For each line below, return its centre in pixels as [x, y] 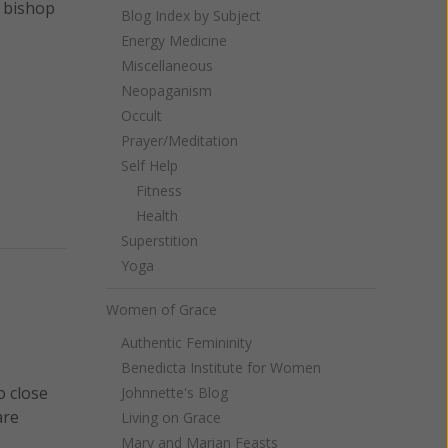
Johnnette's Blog [174, 392]
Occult [141, 115]
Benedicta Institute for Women [221, 367]
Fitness [159, 190]
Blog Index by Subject [191, 15]
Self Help [149, 165]
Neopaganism [166, 90]
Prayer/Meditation [179, 140]
